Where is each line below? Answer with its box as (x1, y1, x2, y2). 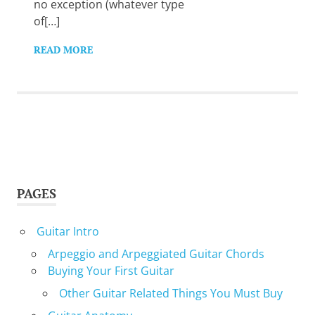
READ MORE (34, 42, 93, 56)
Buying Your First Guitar (47, 262, 174, 278)
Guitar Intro (36, 223, 99, 239)
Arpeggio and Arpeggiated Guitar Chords (47, 245, 264, 262)
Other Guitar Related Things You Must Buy (58, 285, 283, 301)
